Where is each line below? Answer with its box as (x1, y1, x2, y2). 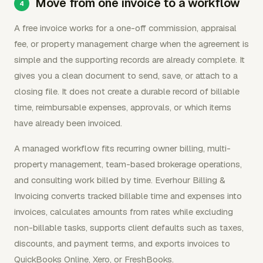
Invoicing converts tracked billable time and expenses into (14, 190, 242, 201)
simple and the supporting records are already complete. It (14, 54, 245, 65)
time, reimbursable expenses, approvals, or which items (14, 102, 231, 113)
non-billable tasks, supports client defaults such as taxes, (14, 222, 244, 233)
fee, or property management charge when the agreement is (14, 38, 249, 49)
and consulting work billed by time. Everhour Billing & (14, 174, 225, 186)
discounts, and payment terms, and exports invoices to (14, 238, 230, 249)
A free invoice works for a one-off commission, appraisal (14, 22, 237, 33)
